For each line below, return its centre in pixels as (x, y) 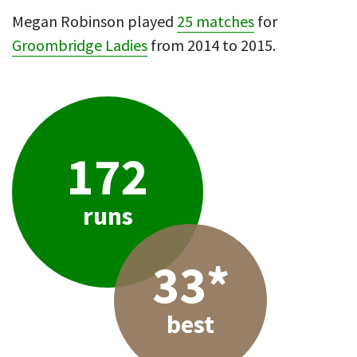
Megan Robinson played (94, 22)
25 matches (216, 22)
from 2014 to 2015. (212, 46)
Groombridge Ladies (80, 46)
